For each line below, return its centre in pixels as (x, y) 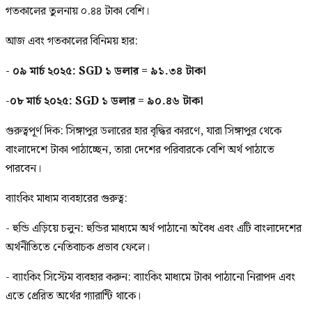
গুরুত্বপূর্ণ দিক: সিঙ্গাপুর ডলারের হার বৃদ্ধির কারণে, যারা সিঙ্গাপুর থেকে (143, 131)
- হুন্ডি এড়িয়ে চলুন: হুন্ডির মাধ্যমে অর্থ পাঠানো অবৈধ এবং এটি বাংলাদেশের (154, 228)
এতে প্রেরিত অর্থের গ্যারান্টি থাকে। (73, 296)
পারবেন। (23, 169)
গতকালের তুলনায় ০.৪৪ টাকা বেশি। (77, 11)
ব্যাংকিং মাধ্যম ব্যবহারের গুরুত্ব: (67, 198)
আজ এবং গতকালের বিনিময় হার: (72, 41)
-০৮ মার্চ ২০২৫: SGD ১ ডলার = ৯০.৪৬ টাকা (104, 101)
